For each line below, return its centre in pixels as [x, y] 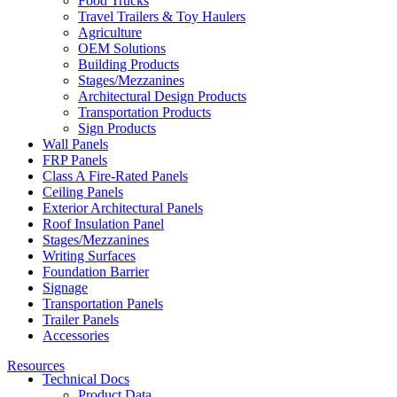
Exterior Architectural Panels [123, 208]
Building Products [128, 65]
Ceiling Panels [83, 192]
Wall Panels [75, 144]
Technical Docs [86, 379]
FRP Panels [75, 160]
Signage [65, 288]
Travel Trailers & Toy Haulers [162, 17]
